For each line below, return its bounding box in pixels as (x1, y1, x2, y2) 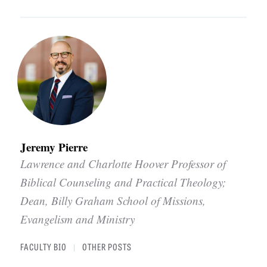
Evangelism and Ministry (20, 212, 135, 227)
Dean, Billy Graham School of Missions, (20, 193, 206, 209)
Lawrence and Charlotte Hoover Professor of (20, 156, 226, 172)
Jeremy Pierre (20, 139, 88, 156)
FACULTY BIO (20, 240, 67, 254)
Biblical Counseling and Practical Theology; (20, 175, 226, 190)
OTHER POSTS (82, 240, 132, 254)
